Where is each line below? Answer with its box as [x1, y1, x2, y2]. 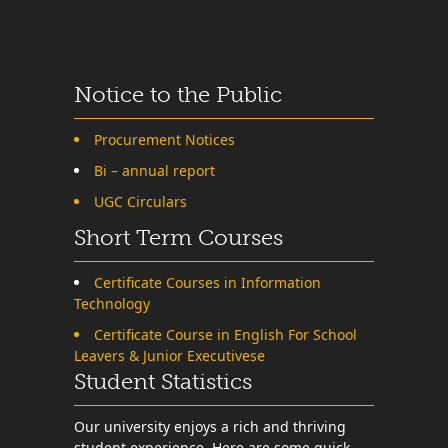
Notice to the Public [74, 80, 282, 108]
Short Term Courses [74, 223, 283, 251]
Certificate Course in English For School [94, 324, 357, 344]
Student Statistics [74, 367, 252, 395]
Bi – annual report [94, 160, 215, 180]
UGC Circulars [94, 191, 187, 211]
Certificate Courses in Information [94, 272, 321, 292]
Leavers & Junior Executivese [74, 345, 265, 365]
